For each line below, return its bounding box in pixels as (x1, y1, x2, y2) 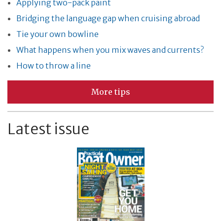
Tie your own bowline (16, 29, 99, 39)
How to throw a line (16, 61, 91, 71)
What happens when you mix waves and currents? (16, 45, 204, 55)
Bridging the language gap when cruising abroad (16, 13, 200, 24)
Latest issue (7, 119, 89, 139)
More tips (91, 87, 130, 97)
